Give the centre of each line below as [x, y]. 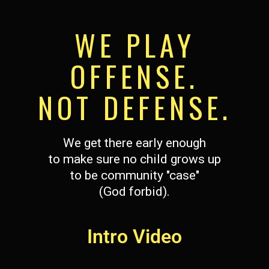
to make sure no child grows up [134, 159]
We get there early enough [134, 143]
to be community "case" [134, 176]
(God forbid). [134, 192]
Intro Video [134, 237]
